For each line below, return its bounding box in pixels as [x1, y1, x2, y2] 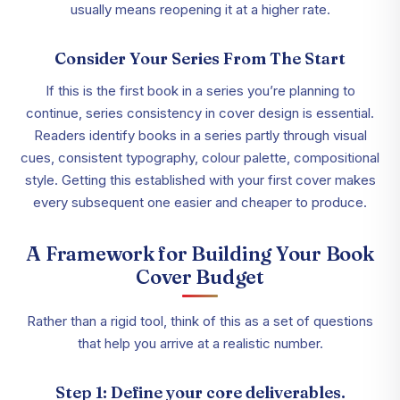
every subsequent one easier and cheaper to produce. [33, 194, 367, 212]
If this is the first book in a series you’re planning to [45, 82, 355, 100]
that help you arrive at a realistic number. [77, 335, 323, 353]
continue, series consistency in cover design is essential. [26, 104, 374, 122]
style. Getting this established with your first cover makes [24, 171, 376, 189]
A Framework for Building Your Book [26, 241, 374, 267]
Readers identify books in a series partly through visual [33, 127, 367, 145]
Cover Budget [136, 264, 264, 290]
